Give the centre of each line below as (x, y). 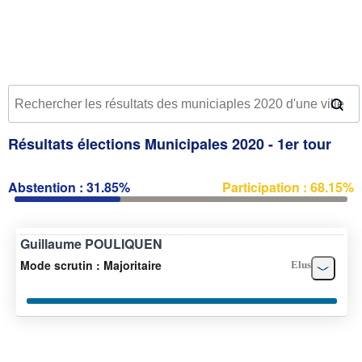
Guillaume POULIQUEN (91, 243)
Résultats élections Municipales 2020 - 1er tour (170, 143)
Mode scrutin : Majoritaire (91, 265)
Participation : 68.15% (288, 187)
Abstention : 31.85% (69, 187)
